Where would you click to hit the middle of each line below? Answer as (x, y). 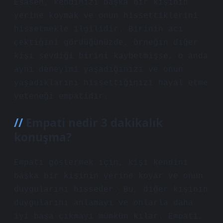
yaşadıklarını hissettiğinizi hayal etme (111, 83)
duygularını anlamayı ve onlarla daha (104, 203)
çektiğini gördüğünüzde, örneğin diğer (106, 43)
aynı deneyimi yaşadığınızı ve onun (99, 70)
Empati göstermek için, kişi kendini (101, 163)
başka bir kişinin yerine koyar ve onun (109, 176)
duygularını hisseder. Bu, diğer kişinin (111, 190)
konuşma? (43, 137)
